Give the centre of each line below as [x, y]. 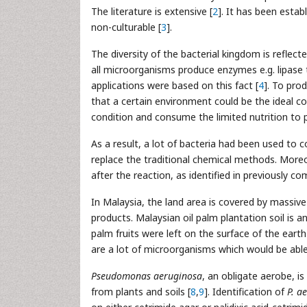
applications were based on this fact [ [175, 85]
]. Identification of [246, 292]
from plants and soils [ [141, 292]
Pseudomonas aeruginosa [147, 276]
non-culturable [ [126, 27]
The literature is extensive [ [152, 11]
